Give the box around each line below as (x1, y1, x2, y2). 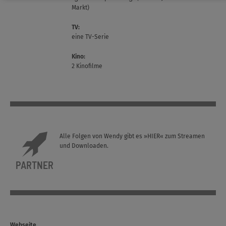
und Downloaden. (59, 142, 108, 149)
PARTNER (16, 159, 54, 171)
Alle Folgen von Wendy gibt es (59, 133, 144, 140)
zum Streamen (163, 133, 205, 140)
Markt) (72, 4, 90, 11)
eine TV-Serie (72, 33, 109, 40)
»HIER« (143, 133, 163, 140)
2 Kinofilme (72, 63, 103, 70)
